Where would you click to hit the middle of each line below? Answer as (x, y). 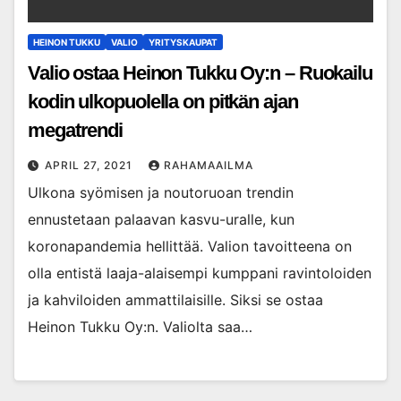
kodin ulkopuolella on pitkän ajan (163, 101)
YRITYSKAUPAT (183, 42)
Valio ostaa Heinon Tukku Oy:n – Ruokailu (200, 73)
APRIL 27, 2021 (90, 165)
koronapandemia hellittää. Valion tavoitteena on (190, 246)
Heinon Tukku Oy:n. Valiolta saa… (140, 326)
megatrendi (75, 130)
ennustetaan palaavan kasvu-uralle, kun (161, 219)
